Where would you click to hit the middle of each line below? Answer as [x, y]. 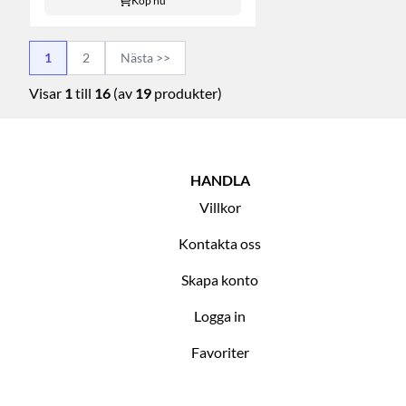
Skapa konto [220, 279]
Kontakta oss [220, 243]
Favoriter [220, 352]
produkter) [187, 92]
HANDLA [220, 179]
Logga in [220, 315]
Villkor [220, 207]
